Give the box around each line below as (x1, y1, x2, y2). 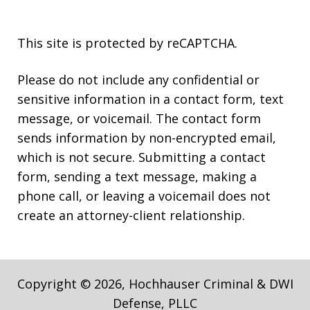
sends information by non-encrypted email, (17, 129, 276, 147)
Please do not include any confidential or (17, 71, 259, 89)
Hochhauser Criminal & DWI (128, 275, 293, 293)
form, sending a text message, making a (17, 168, 257, 185)
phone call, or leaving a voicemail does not (17, 188, 271, 205)
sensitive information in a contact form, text (17, 91, 284, 108)
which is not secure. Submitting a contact (17, 149, 266, 166)
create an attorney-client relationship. (17, 207, 245, 224)
